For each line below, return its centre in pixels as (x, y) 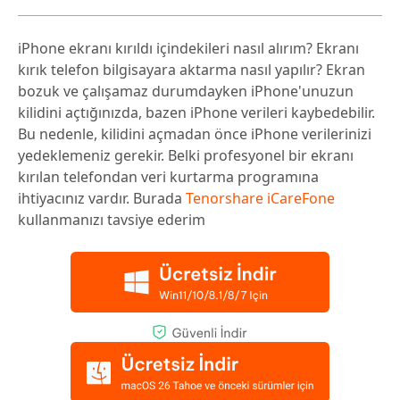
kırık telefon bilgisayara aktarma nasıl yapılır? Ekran (192, 70)
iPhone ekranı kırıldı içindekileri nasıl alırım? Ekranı (188, 49)
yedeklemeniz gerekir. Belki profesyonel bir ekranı (186, 156)
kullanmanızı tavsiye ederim (112, 220)
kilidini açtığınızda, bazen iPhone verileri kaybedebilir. (196, 113)
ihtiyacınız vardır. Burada (102, 199)
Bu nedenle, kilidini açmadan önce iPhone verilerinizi (195, 134)
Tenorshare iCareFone (260, 199)
